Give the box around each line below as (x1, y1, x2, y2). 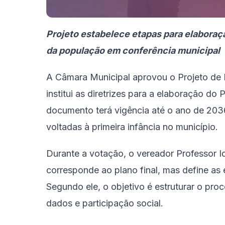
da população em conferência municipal (46, 45, 220, 56)
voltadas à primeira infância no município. (46, 122, 218, 133)
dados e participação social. (46, 198, 163, 209)
